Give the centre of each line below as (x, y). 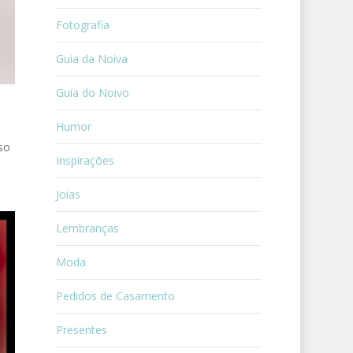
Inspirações (85, 160)
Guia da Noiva (91, 59)
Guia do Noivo (92, 93)
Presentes (81, 330)
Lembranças (87, 228)
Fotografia (82, 25)
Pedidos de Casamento (115, 296)
